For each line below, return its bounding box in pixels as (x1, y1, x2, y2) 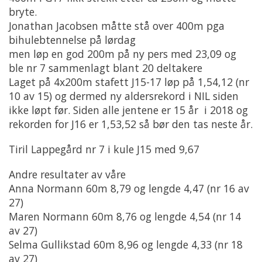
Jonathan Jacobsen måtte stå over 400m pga (9, 19, 225, 33)
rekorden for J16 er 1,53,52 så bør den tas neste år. (9, 117, 253, 131)
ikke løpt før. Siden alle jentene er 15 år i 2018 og (9, 103, 248, 117)
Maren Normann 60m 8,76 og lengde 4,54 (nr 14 (9, 209, 241, 223)
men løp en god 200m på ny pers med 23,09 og (9, 47, 236, 61)
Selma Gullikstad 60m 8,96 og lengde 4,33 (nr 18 (9, 237, 243, 251)
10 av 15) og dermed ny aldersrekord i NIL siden (9, 89, 239, 103)
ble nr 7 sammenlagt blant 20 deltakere (9, 61, 202, 75)
